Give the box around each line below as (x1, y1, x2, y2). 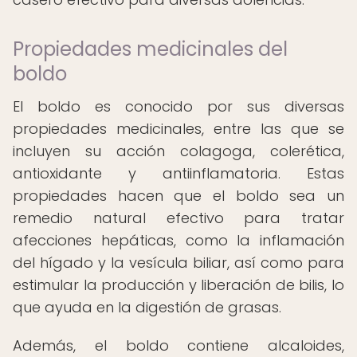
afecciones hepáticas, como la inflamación (13, 230, 344, 250)
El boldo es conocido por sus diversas (13, 96, 344, 116)
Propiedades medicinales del (13, 36, 288, 62)
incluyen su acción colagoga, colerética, (13, 141, 344, 161)
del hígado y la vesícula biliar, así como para (13, 253, 344, 273)
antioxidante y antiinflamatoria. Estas (13, 163, 344, 183)
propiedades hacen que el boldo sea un (13, 186, 344, 206)
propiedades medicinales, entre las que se (13, 119, 344, 139)
